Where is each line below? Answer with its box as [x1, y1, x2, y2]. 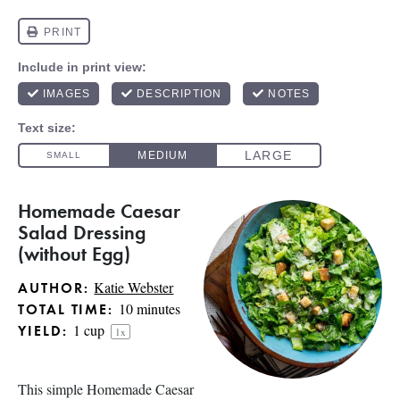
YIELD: [18, 321, 68, 339]
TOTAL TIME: [18, 300, 114, 318]
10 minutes [119, 299, 181, 318]
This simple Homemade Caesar [18, 379, 194, 398]
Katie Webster [94, 278, 174, 296]
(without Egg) [18, 240, 130, 266]
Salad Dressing [18, 219, 146, 245]
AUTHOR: [18, 279, 89, 296]
